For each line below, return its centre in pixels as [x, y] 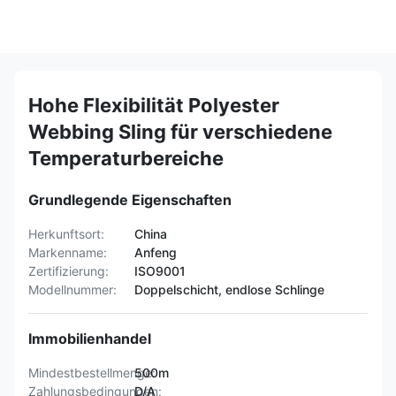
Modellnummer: [72, 289]
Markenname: [68, 252]
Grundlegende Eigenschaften [130, 200]
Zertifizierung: [69, 271]
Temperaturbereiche [126, 158]
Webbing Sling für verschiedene [180, 132]
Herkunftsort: [66, 234]
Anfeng [156, 252]
